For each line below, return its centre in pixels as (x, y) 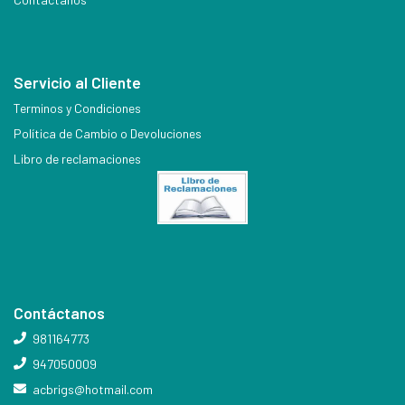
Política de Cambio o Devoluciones (108, 133)
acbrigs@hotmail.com (93, 389)
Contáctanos (59, 313)
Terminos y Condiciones (77, 108)
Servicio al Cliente (77, 82)
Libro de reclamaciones (77, 158)
